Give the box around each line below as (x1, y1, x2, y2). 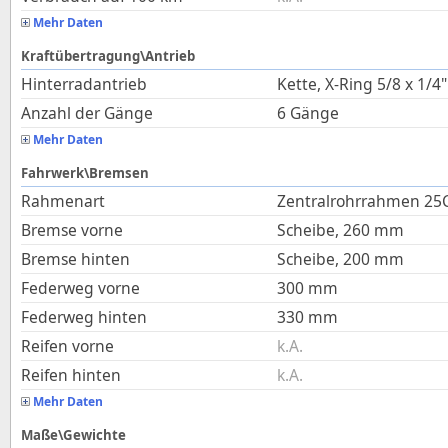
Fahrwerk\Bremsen (21, 164, 149, 182)
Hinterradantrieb (21, 73, 147, 95)
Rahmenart (21, 190, 105, 212)
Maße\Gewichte (21, 426, 126, 444)
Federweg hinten (21, 306, 147, 328)
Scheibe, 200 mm (277, 248, 404, 270)
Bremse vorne (21, 219, 123, 241)
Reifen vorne (21, 335, 114, 357)
